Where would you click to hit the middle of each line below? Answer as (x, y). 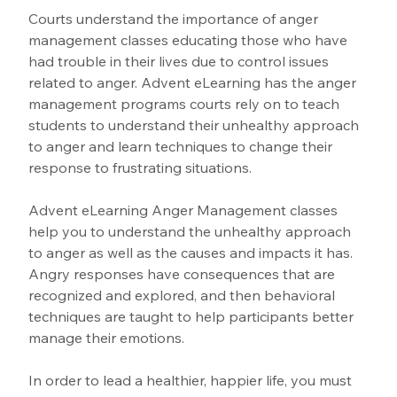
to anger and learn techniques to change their (183, 147)
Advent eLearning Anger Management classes (185, 210)
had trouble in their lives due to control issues (181, 62)
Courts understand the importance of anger (175, 19)
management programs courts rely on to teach (186, 104)
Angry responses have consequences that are (184, 274)
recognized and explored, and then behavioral (184, 296)
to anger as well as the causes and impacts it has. (193, 253)
